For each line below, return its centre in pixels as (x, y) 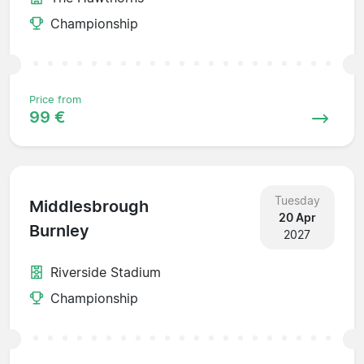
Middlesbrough (89, 207)
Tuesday (297, 200)
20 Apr (297, 217)
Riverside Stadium (106, 272)
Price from (55, 99)
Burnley (59, 231)
